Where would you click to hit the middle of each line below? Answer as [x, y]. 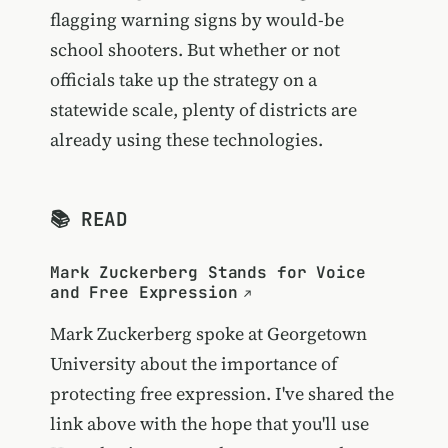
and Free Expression [143, 292]
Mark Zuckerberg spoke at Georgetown [208, 333]
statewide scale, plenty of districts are [203, 109]
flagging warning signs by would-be [196, 19]
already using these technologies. [186, 139]
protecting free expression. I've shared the [221, 393]
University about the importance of [193, 363]
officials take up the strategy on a [183, 79]
